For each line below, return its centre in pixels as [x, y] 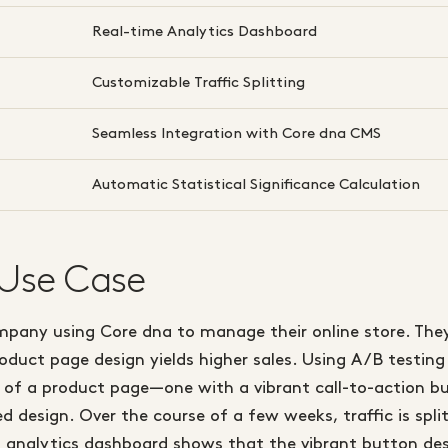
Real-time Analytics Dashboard [204, 32]
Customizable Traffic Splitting [198, 83]
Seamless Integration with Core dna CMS [236, 134]
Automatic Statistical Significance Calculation [256, 185]
